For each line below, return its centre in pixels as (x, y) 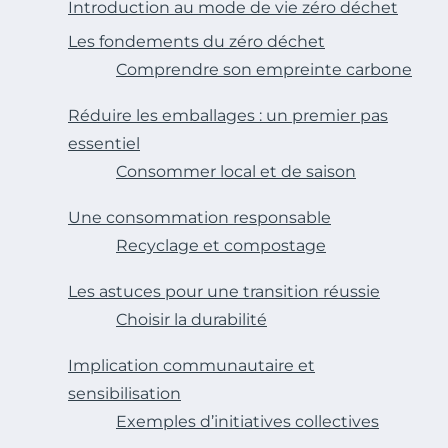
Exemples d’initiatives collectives (247, 421)
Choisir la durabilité (191, 319)
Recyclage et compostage (221, 245)
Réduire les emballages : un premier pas (228, 115)
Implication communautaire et (191, 365)
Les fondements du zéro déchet (196, 41)
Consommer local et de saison (236, 171)
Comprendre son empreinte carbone (264, 69)
